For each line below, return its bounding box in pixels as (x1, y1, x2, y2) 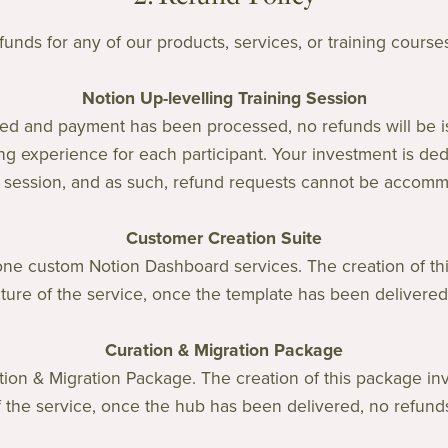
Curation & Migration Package (105, 339, 343, 361)
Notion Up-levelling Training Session (81, 87, 367, 109)
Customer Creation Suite (126, 227, 322, 249)
